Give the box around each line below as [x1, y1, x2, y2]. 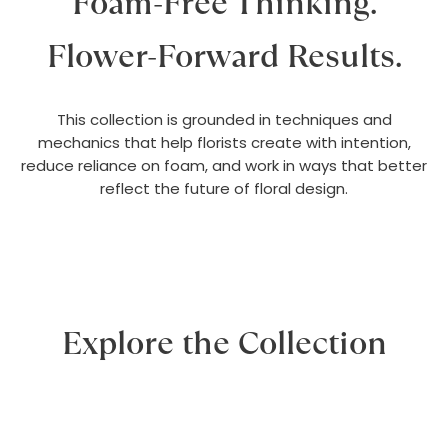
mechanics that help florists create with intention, [37, 132, 411, 153]
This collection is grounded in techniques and [56, 109, 392, 130]
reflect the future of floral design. [100, 178, 348, 199]
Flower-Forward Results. [46, 34, 402, 78]
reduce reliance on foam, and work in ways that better [21, 155, 427, 176]
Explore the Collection [61, 321, 387, 365]
